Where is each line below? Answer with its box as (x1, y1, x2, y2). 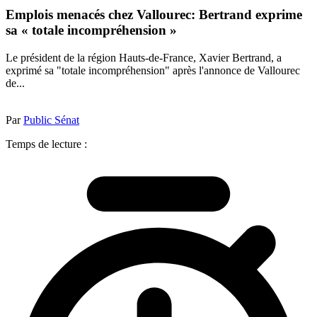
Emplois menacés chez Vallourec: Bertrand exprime (6, 7, 302, 23)
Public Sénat (23, 113, 79, 126)
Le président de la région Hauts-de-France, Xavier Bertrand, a (6, 51, 282, 64)
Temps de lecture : (6, 137, 87, 150)
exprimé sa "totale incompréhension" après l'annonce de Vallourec (6, 64, 300, 76)
